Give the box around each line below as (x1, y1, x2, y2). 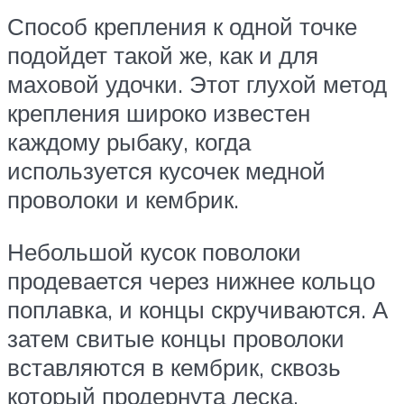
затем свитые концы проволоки (7, 323, 344, 353)
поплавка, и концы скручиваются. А (7, 294, 388, 324)
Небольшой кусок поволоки (7, 236, 301, 266)
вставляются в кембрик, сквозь (7, 352, 341, 381)
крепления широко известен (7, 97, 310, 127)
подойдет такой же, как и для (7, 40, 318, 69)
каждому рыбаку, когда (7, 126, 251, 156)
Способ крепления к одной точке (7, 11, 357, 41)
